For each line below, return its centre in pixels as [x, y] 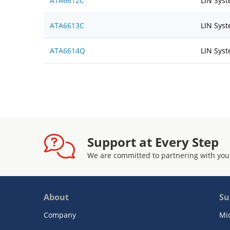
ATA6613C [67, 25]
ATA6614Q [68, 51]
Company [60, 215]
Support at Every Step [153, 142]
